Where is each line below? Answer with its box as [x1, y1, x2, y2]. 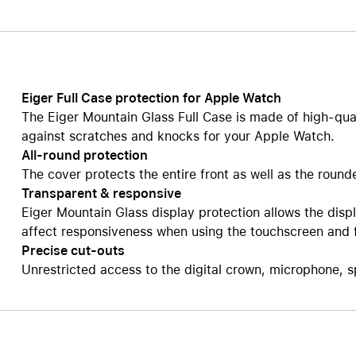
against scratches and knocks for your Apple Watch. [21, 129, 335, 144]
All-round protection [21, 148, 148, 163]
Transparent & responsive [21, 186, 181, 201]
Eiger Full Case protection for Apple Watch [21, 91, 281, 106]
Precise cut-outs [21, 243, 125, 258]
